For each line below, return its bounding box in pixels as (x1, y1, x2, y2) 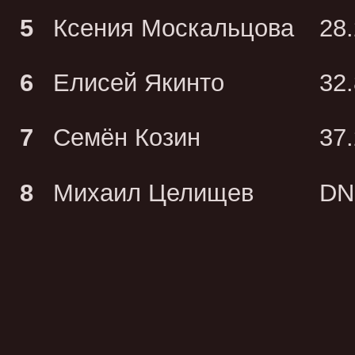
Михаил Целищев (53, 178, 254, 207)
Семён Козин (53, 124, 201, 152)
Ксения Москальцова (53, 13, 295, 42)
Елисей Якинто (53, 68, 225, 97)
